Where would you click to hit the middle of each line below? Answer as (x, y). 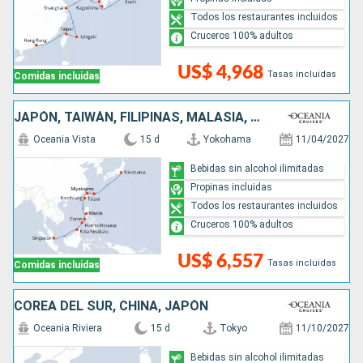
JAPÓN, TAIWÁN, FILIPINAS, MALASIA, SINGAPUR (255, 117)
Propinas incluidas (231, 187)
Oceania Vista (64, 140)
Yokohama (228, 140)
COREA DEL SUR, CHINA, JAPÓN (111, 306)
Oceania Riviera (68, 329)
